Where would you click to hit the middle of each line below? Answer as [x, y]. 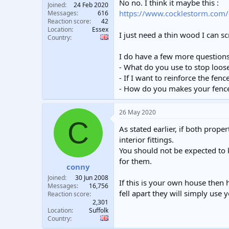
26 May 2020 [138, 112]
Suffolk [99, 210]
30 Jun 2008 [92, 177]
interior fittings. [146, 140]
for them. [135, 161]
